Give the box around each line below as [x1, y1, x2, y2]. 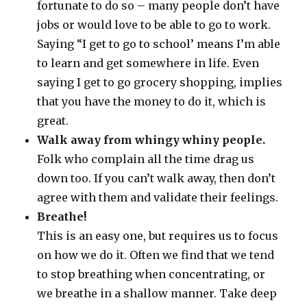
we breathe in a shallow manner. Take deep [37, 286, 278, 301]
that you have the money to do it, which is [37, 95, 267, 109]
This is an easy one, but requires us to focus [37, 229, 279, 243]
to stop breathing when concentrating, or [37, 267, 266, 282]
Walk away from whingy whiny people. [37, 133, 266, 147]
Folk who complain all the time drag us [37, 152, 255, 167]
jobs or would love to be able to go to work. [37, 18, 271, 32]
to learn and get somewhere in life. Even [37, 56, 260, 71]
